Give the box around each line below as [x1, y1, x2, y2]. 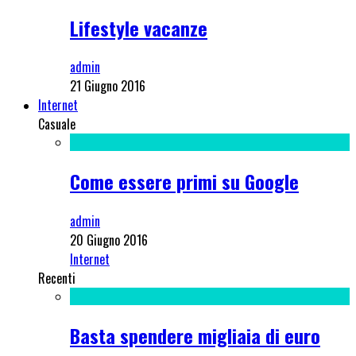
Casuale [38, 114, 75, 134]
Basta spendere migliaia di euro [70, 321, 320, 350]
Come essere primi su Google [70, 167, 299, 196]
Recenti [38, 269, 75, 288]
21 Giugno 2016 [70, 76, 145, 96]
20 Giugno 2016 [70, 230, 148, 250]
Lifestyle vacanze [70, 13, 207, 42]
